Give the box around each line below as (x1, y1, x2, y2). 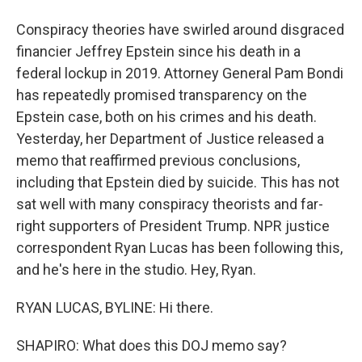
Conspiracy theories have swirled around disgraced (16, 21, 344, 38)
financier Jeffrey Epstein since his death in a (16, 43, 301, 60)
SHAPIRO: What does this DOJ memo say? (16, 337, 287, 354)
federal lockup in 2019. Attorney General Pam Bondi (16, 65, 343, 82)
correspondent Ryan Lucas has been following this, (16, 239, 343, 256)
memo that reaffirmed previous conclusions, (16, 152, 300, 169)
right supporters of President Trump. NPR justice (16, 217, 330, 234)
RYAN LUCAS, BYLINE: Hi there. (16, 299, 213, 316)
